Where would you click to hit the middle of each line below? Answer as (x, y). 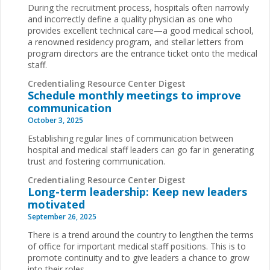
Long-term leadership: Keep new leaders (137, 191)
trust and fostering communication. (96, 161)
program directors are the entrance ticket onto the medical (143, 53)
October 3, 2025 (55, 120)
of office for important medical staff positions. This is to (137, 246)
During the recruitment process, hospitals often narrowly (138, 8)
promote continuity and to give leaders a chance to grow (139, 257)
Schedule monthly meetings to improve (134, 95)
